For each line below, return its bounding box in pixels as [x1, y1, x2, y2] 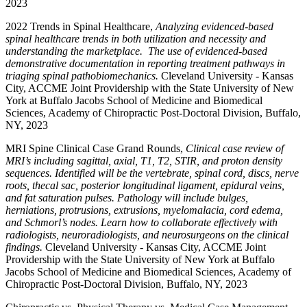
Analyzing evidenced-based [156, 21, 273, 32]
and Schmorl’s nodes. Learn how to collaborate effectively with [5, 217, 278, 228]
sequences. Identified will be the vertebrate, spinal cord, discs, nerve [5, 167, 299, 179]
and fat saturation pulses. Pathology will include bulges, [5, 192, 248, 204]
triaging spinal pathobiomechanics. [5, 70, 161, 82]
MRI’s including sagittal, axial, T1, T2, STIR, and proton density [5, 155, 282, 167]
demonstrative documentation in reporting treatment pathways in [5, 58, 285, 69]
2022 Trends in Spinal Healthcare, [5, 21, 156, 32]
